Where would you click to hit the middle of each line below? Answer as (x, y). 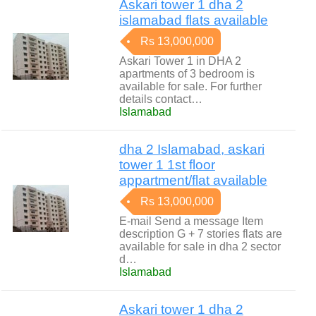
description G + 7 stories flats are (201, 234)
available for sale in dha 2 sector (200, 247)
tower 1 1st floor (167, 165)
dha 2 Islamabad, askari (192, 149)
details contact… (161, 99)
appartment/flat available (193, 180)
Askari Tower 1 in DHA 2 (180, 61)
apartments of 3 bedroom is (187, 74)
